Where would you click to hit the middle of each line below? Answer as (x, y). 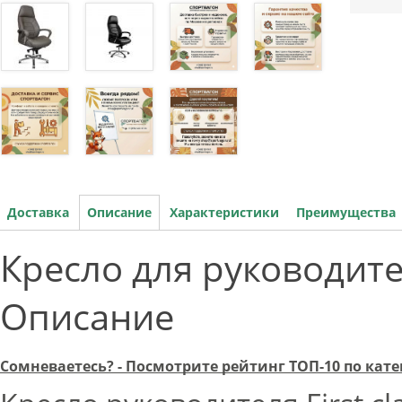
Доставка (38, 213)
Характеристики (224, 213)
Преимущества (346, 213)
